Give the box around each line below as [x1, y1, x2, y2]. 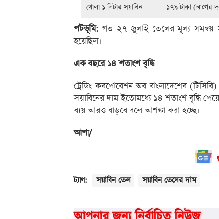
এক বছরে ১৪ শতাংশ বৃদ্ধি [74, 58, 154, 70]
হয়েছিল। [74, 35, 102, 47]
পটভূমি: [74, 23, 99, 35]
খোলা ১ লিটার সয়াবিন [86, 2, 143, 13]
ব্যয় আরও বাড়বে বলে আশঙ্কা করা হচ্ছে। [74, 105, 200, 117]
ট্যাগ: [74, 175, 87, 186]
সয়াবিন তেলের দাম [142, 175, 196, 186]
